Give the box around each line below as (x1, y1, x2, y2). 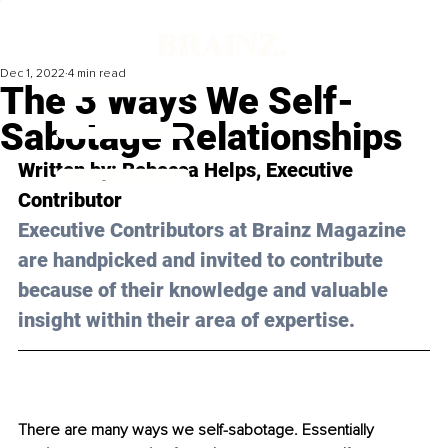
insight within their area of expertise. (18, 308, 355, 333)
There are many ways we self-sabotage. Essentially (18, 420, 378, 441)
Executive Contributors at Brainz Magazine (18, 218, 411, 243)
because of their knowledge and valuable (18, 278, 393, 303)
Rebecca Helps (122, 158, 256, 183)
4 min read (68, 66, 126, 82)
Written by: (18, 158, 122, 183)
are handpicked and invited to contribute (18, 248, 388, 273)
